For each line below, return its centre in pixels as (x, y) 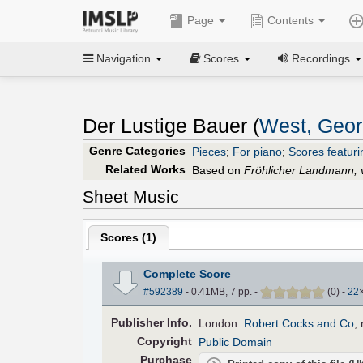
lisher (148, 322)
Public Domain (236, 342)
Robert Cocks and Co (299, 323)
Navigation (124, 58)
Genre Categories (137, 150)
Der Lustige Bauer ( (171, 126)
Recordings (321, 58)
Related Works (145, 169)
